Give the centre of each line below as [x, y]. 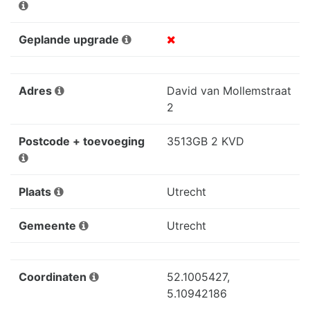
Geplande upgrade [70, 39]
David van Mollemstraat [229, 90]
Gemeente [49, 225]
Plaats [36, 191]
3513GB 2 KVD [206, 141]
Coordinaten [54, 276]
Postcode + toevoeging [82, 141]
